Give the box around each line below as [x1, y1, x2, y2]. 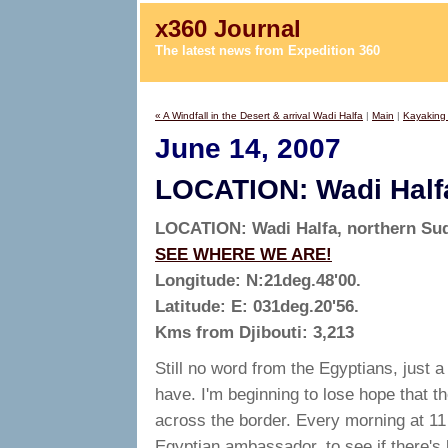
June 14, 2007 [155, 133, 341, 164]
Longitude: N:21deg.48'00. [155, 270, 361, 290]
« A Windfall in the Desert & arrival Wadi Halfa [155, 110, 363, 121]
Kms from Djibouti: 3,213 [155, 322, 354, 342]
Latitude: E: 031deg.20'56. [155, 296, 359, 316]
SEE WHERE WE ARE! [155, 244, 332, 264]
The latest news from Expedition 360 [155, 43, 380, 58]
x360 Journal [155, 15, 301, 42]
